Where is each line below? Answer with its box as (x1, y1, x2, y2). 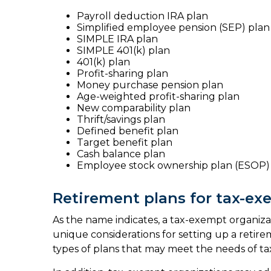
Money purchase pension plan (77, 79, 223, 91)
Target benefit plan (77, 137, 172, 148)
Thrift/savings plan (77, 114, 165, 125)
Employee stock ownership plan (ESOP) (77, 160, 270, 171)
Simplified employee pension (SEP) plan (77, 22, 270, 33)
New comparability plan (77, 102, 191, 114)
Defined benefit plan (77, 125, 178, 137)
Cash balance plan (77, 148, 165, 160)
